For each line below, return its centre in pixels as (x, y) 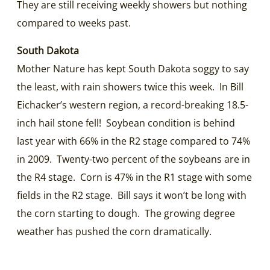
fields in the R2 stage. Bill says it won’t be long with (132, 195)
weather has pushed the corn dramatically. (114, 231)
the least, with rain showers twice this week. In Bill (130, 86)
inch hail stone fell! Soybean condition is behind (126, 123)
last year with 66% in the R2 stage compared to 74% (133, 141)
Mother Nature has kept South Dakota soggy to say (133, 68)
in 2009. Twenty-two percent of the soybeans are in (133, 159)
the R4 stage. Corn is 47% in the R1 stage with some (134, 177)
